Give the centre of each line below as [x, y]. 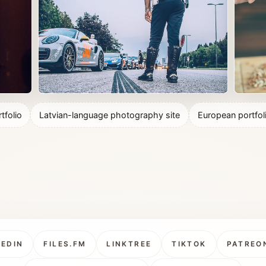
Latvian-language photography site [110, 115]
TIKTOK [189, 244]
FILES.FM [65, 244]
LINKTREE [129, 244]
